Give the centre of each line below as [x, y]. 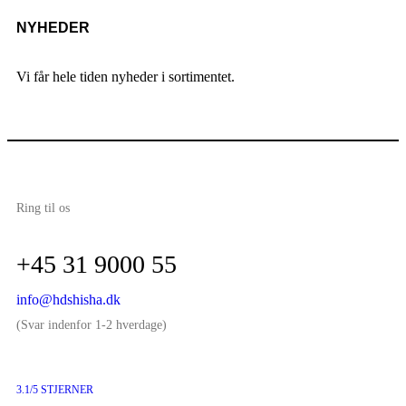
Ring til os [43, 208]
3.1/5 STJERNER [55, 390]
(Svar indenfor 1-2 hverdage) [92, 325]
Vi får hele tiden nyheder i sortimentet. [126, 77]
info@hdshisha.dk [68, 300]
